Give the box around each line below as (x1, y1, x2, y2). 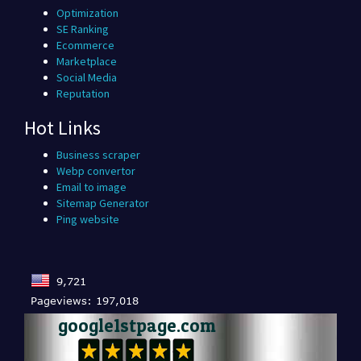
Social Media (56, 70, 117, 85)
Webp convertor (56, 164, 135, 178)
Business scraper (56, 147, 140, 162)
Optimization (56, 6, 118, 20)
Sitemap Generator (56, 196, 149, 210)
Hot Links (24, 115, 101, 140)
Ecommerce (56, 38, 114, 52)
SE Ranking (56, 22, 109, 36)
